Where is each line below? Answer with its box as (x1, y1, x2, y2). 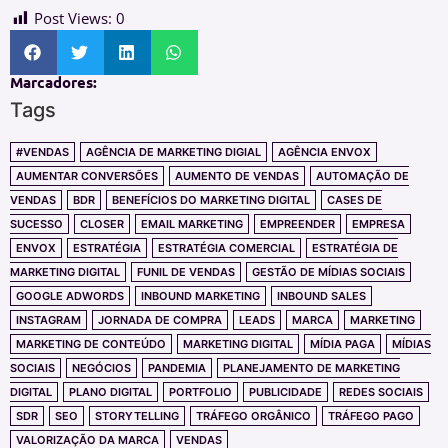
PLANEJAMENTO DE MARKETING (223, 361, 400, 376)
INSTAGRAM (16, 313, 81, 328)
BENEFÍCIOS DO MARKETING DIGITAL (112, 193, 310, 208)
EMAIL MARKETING (141, 217, 243, 232)
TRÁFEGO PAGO (328, 409, 414, 424)
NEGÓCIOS (72, 361, 131, 376)
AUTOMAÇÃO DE (316, 169, 409, 184)
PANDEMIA (148, 361, 206, 376)
